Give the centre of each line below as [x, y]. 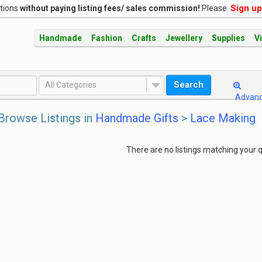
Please [215, 8]
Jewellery [184, 38]
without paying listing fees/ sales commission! [110, 8]
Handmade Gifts [137, 118]
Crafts [144, 38]
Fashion [107, 38]
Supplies [228, 38]
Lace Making [223, 118]
